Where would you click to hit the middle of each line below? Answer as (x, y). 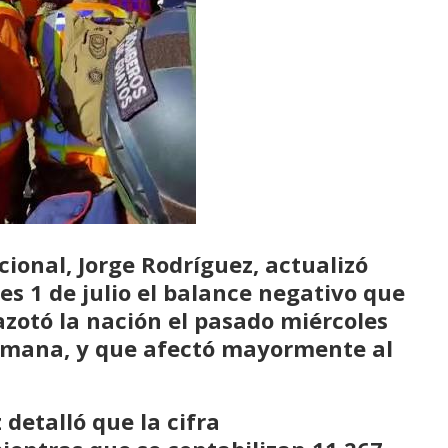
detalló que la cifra (114, 420)
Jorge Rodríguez (165, 263)
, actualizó (310, 263)
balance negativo (260, 291)
